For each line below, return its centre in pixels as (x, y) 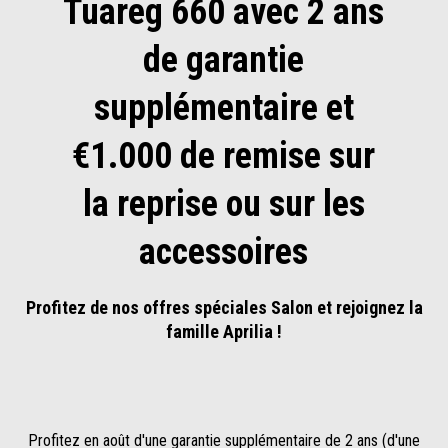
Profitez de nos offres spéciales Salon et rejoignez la (224, 307)
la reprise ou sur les (223, 204)
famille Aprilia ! (224, 331)
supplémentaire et (223, 108)
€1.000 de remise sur (224, 156)
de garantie (224, 60)
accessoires (224, 252)
